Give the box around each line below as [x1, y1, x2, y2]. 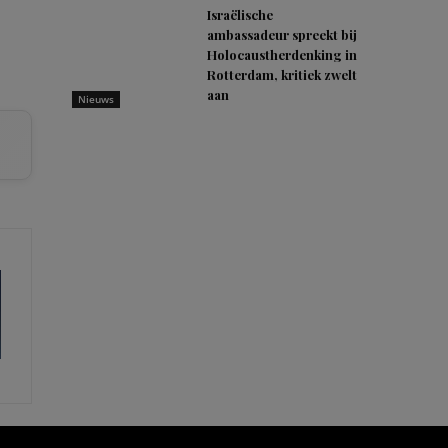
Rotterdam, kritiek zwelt [207, 66, 357, 83]
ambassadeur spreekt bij [207, 26, 357, 43]
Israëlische [207, 6, 273, 23]
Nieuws [78, 92, 114, 106]
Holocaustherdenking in [207, 46, 357, 63]
